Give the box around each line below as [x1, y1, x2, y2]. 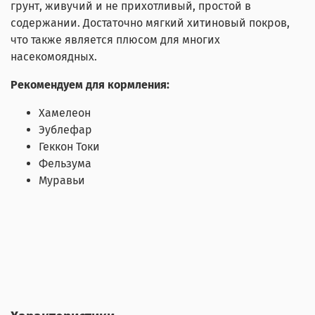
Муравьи [39, 174, 85, 188]
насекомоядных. [11, 50, 97, 64]
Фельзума [39, 157, 91, 171]
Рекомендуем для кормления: [11, 78, 169, 92]
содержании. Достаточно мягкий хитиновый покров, [11, 16, 290, 30]
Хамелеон [39, 106, 91, 120]
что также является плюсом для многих [11, 33, 220, 47]
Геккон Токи [39, 140, 100, 154]
